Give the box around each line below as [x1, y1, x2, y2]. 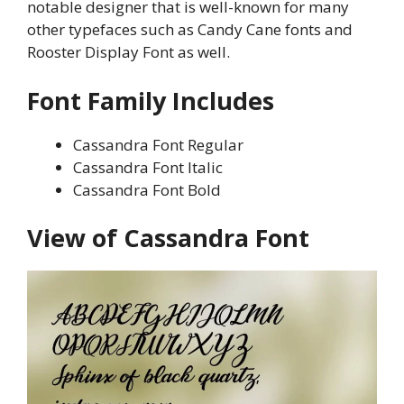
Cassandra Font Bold [73, 179, 221, 200]
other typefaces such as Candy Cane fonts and [27, 19, 353, 41]
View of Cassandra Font [27, 221, 309, 255]
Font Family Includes [27, 83, 274, 117]
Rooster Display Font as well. [27, 41, 230, 63]
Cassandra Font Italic [73, 156, 223, 178]
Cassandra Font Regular [73, 133, 243, 155]
